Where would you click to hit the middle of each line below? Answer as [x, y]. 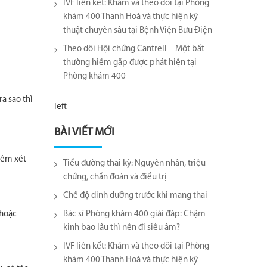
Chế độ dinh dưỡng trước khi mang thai [135, 196]
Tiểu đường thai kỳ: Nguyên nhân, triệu [134, 164]
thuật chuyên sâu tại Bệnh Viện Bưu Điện [138, 31]
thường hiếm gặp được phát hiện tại [130, 63]
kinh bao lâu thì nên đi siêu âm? [122, 228]
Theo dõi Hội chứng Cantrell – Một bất [134, 49]
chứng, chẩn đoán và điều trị [115, 177]
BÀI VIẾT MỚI [84, 133]
